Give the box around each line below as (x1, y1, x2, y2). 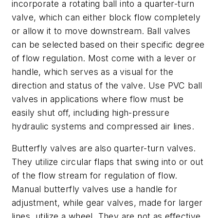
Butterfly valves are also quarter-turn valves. (12, 143, 196, 154)
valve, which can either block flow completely (12, 12, 200, 22)
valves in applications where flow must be (12, 93, 184, 104)
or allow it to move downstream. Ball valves (12, 25, 191, 36)
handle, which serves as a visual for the (12, 66, 173, 77)
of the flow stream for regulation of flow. (12, 170, 178, 181)
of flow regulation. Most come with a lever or (12, 53, 196, 63)
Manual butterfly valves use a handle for (12, 184, 177, 195)
